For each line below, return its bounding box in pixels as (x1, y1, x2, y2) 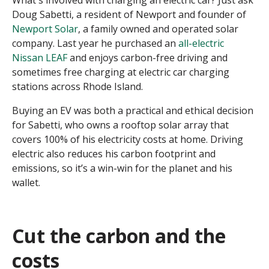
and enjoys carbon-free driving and (67, 50, 228, 64)
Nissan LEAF (12, 50, 67, 64)
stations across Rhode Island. (12, 79, 143, 93)
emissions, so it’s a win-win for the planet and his (12, 161, 232, 175)
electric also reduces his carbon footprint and (12, 147, 216, 160)
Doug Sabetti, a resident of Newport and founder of (12, 7, 246, 21)
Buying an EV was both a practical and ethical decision (12, 103, 253, 117)
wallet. (12, 175, 40, 189)
